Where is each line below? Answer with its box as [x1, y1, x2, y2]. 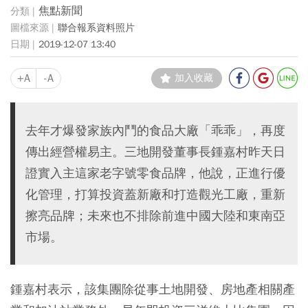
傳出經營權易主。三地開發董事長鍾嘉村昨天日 [25, 143, 285, 159]
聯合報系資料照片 [58, 22, 135, 34]
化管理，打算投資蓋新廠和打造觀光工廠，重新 [25, 186, 285, 202]
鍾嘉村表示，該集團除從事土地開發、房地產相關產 [10, 280, 295, 297]
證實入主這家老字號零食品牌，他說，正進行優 [25, 164, 285, 181]
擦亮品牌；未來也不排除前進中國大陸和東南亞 [25, 207, 285, 223]
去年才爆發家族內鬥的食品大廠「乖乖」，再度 [25, 122, 285, 138]
